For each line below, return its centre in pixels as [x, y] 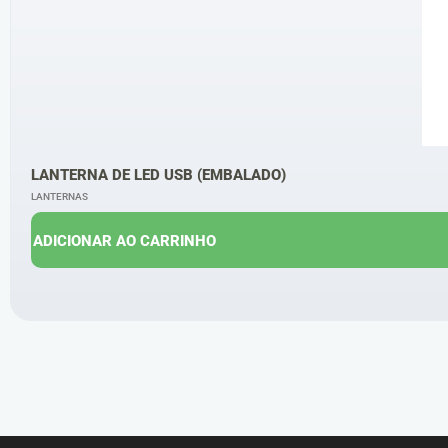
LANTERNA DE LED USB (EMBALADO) [158, 175]
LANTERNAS [59, 196]
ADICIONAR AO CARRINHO [124, 241]
